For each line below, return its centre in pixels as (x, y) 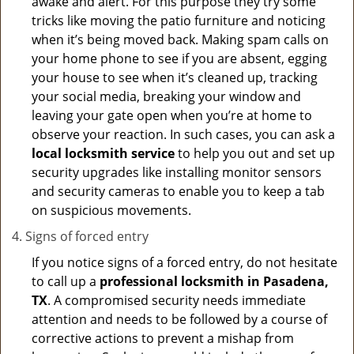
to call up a (66, 281)
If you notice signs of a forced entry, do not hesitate (185, 262)
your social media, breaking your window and (166, 96)
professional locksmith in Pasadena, (214, 281)
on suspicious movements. (111, 210)
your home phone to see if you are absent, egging (179, 58)
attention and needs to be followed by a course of (179, 319)
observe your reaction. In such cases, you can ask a (183, 134)
